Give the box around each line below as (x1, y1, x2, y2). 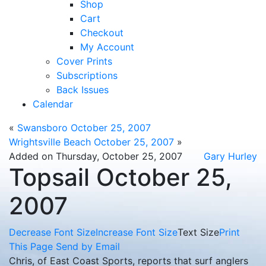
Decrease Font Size (9, 226, 96, 238)
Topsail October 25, (9, 163, 232, 192)
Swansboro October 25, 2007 (17, 122, 151, 134)
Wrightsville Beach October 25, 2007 (9, 136, 174, 148)
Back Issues (56, 84, 109, 96)
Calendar (33, 98, 73, 110)
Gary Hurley (204, 150, 257, 162)
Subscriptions (56, 69, 118, 81)
